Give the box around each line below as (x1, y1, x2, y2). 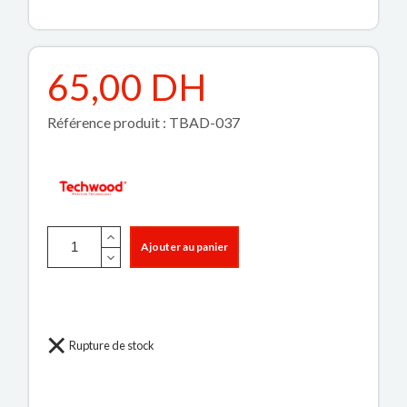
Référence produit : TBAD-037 (47, 114, 241, 132)
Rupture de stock (65, 337, 155, 352)
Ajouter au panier (141, 240, 229, 254)
